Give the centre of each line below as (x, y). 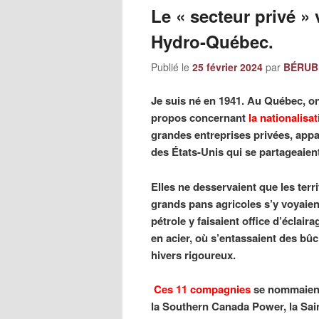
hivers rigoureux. (193, 255)
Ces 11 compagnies (202, 289)
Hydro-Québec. (212, 41)
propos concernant (200, 118)
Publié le (172, 67)
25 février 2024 (228, 67)
